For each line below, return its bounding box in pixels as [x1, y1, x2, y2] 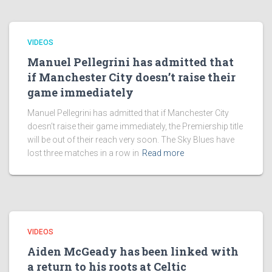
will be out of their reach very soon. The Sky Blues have [27, 135, 234, 144]
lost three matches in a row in [27, 148, 139, 158]
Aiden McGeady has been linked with [27, 244, 239, 259]
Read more [142, 148, 184, 158]
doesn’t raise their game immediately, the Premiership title [27, 121, 243, 131]
